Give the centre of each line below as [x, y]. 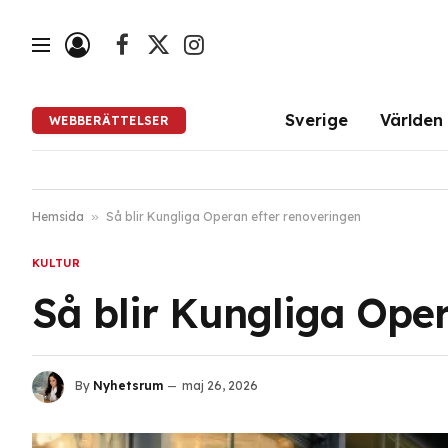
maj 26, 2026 [220, 386]
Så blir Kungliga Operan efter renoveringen [233, 216]
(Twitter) [184, 74]
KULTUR [56, 263]
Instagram [228, 53]
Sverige [316, 119]
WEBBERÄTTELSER [109, 120]
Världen [411, 119]
